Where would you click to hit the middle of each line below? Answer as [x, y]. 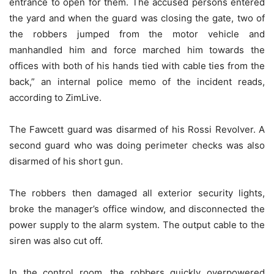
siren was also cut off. [56, 240]
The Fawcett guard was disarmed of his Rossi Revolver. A [137, 129]
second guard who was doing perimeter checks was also [137, 145]
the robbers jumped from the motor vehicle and [137, 34]
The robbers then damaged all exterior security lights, [137, 193]
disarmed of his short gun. [66, 161]
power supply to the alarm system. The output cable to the [137, 224]
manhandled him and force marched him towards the [137, 50]
